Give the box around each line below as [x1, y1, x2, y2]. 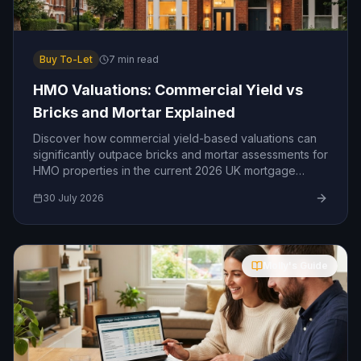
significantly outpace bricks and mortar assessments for [33, 147, 328, 161]
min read [115, 53, 159, 65]
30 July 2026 [43, 192, 104, 204]
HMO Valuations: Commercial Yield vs [33, 81, 303, 98]
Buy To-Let [39, 53, 93, 65]
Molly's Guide [263, 259, 328, 272]
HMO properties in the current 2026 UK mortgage [33, 164, 296, 177]
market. [33, 180, 72, 193]
